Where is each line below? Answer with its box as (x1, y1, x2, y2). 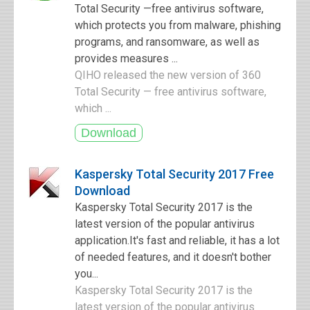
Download (75, 183, 130, 198)
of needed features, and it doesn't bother (75, 250, 271, 264)
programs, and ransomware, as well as (75, 35, 259, 48)
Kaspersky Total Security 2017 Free (75, 167, 274, 181)
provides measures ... (75, 52, 178, 65)
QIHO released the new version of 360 (75, 69, 261, 82)
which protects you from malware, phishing (75, 19, 281, 32)
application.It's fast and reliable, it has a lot (75, 234, 280, 247)
